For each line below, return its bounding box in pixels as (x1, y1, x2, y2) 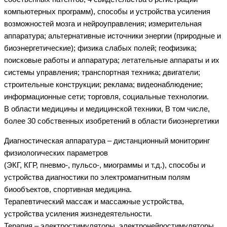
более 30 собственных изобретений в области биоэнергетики (4, 117, 219, 125)
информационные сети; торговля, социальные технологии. (4, 92, 209, 101)
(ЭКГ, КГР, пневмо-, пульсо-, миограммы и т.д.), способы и (4, 161, 205, 169)
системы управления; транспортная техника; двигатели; (4, 68, 200, 77)
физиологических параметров (4, 148, 108, 157)
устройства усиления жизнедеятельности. (4, 209, 152, 218)
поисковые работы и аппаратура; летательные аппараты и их (4, 56, 219, 64)
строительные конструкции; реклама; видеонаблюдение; (4, 80, 203, 89)
